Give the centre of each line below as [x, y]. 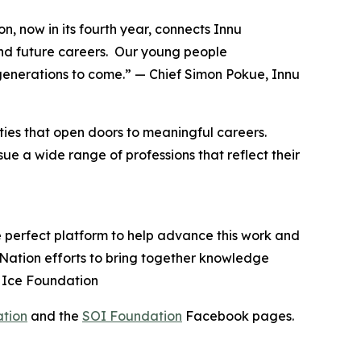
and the [55, 316]
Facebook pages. [240, 316]
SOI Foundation [132, 316]
